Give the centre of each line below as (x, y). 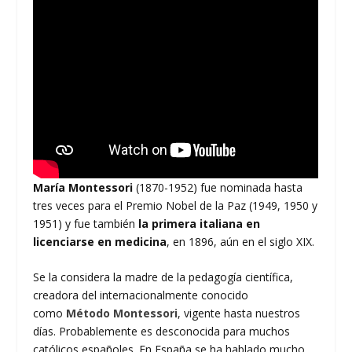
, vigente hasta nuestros (239, 313)
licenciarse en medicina (100, 241)
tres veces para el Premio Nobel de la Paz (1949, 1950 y (176, 205)
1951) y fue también (86, 223)
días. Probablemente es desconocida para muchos (162, 332)
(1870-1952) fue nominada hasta (218, 187)
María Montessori (83, 187)
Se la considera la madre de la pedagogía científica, (163, 277)
